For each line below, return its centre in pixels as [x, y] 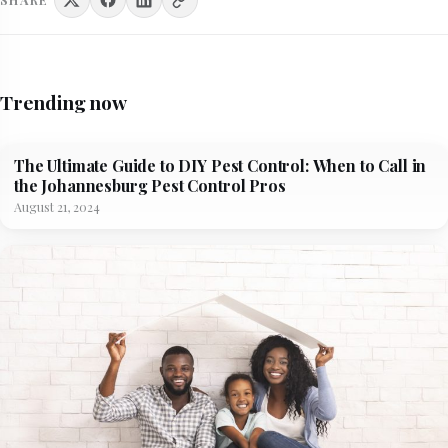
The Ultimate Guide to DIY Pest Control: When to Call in [220, 166]
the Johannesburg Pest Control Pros [150, 186]
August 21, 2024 [57, 207]
